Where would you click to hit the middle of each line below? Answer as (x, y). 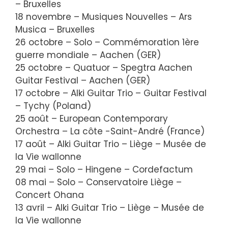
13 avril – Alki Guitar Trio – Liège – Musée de (110, 208)
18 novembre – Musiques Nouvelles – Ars (104, 17)
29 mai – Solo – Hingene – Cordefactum (104, 169)
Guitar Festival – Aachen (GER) (83, 80)
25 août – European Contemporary (92, 119)
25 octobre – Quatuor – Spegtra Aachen (104, 68)
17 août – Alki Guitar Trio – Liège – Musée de (111, 144)
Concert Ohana (50, 195)
